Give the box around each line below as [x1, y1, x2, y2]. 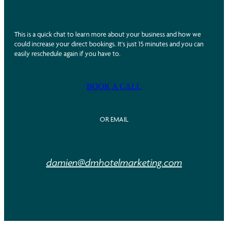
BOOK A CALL [87, 81, 141, 91]
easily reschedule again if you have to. [14, 49, 121, 58]
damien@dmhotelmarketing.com [46, 156, 182, 168]
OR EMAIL [100, 115, 128, 123]
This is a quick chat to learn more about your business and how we [14, 30, 201, 38]
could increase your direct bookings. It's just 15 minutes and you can [14, 39, 204, 48]
